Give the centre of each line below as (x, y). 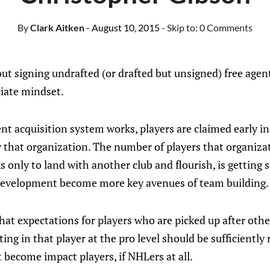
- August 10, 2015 (123, 27)
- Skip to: (181, 27)
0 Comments (226, 27)
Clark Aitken (56, 27)
